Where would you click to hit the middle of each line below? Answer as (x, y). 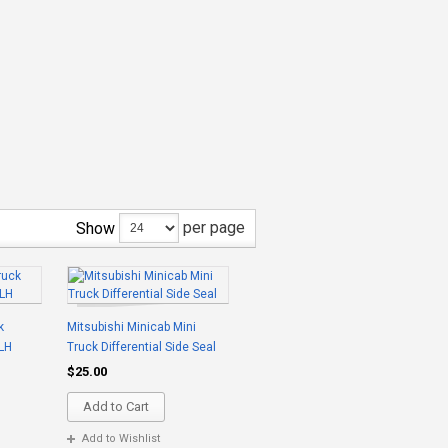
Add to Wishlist (121, 438)
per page (212, 227)
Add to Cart (116, 406)
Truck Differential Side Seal (141, 347)
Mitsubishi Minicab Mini (131, 327)
